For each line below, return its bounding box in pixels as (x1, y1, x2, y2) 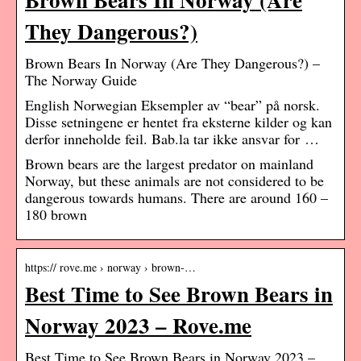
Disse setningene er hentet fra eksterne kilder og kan (25, 112, 332, 132)
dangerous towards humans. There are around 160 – (25, 188, 328, 208)
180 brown (25, 205, 87, 225)
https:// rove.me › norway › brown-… (25, 259, 196, 276)
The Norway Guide (25, 70, 137, 90)
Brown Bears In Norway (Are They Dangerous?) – (25, 53, 320, 73)
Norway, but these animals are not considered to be (25, 171, 324, 191)
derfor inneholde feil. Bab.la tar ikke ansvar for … (25, 129, 319, 149)
